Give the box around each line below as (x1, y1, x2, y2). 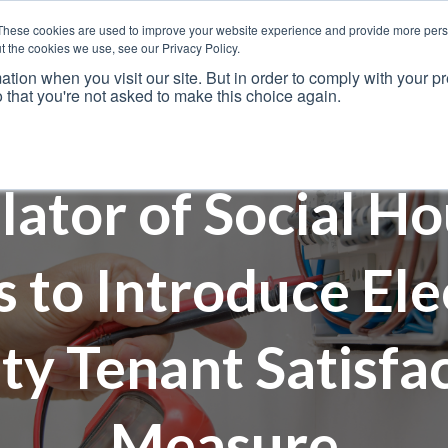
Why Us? (114, 86, 176, 105)
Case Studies (345, 86, 433, 105)
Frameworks (218, 86, 306, 105)
